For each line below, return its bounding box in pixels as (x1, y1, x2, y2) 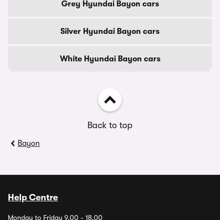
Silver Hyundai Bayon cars (60, 27, 160, 36)
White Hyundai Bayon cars (59, 55, 161, 63)
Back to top (87, 120, 133, 130)
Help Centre (8, 192, 58, 202)
